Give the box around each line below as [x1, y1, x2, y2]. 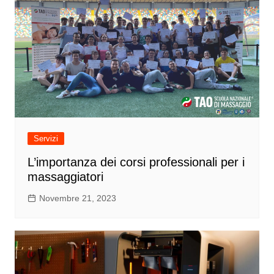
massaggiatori [27, 169, 103, 183]
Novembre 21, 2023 [39, 193, 116, 203]
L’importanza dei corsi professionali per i [27, 155, 245, 169]
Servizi [33, 133, 58, 143]
